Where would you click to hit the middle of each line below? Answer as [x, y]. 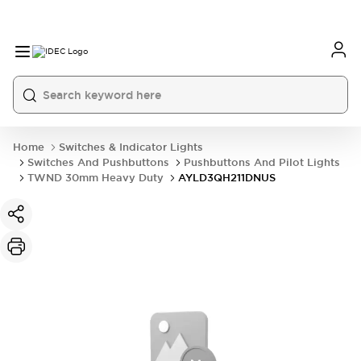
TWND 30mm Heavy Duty [95, 178]
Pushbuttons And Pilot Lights [262, 162]
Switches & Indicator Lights [131, 147]
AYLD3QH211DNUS [227, 178]
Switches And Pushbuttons [98, 162]
